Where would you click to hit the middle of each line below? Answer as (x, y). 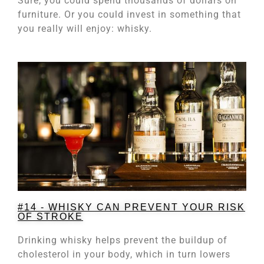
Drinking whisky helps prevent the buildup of (123, 240)
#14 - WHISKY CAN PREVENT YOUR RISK (131, 207)
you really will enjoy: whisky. (85, 28)
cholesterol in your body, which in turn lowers (124, 254)
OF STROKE (50, 216)
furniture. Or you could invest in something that (129, 14)
